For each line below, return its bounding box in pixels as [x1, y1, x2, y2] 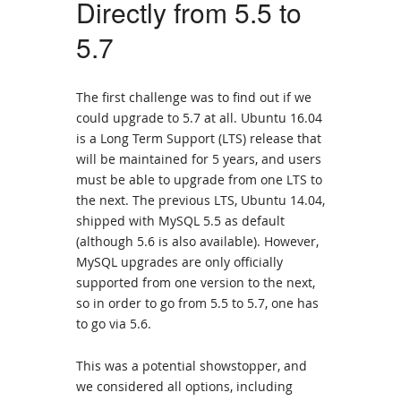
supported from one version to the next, [76, 274, 315, 292]
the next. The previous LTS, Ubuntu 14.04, [76, 192, 325, 209]
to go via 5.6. [76, 315, 151, 333]
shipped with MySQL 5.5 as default [76, 212, 285, 230]
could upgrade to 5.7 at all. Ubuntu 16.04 [76, 109, 322, 127]
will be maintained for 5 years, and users [76, 150, 321, 168]
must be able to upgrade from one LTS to [76, 171, 322, 189]
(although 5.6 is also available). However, [76, 233, 319, 251]
